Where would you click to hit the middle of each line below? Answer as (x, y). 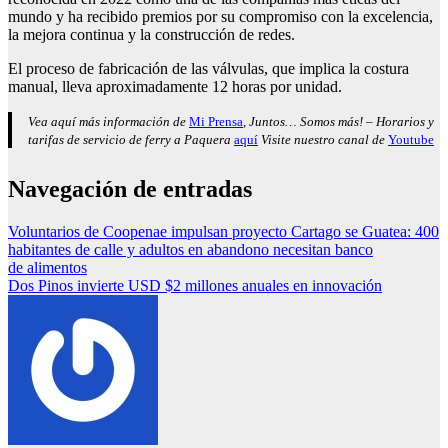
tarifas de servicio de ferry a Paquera (131, 140)
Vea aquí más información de (108, 122)
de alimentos (47, 268)
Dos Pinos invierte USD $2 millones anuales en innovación (195, 286)
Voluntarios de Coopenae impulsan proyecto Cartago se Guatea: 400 (223, 232)
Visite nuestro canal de (323, 140)
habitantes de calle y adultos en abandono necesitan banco (190, 250)
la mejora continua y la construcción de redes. (151, 35)
